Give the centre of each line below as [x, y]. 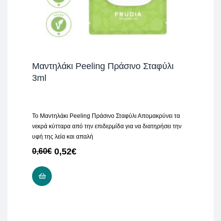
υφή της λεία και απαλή [63, 137]
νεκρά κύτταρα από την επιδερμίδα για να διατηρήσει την [107, 127]
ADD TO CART [76, 176]
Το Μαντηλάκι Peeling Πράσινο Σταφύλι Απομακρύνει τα [106, 116]
